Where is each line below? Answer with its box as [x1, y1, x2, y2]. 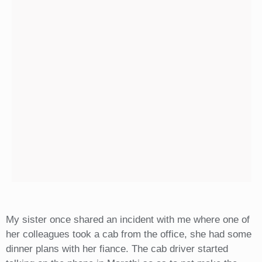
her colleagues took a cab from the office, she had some [5, 229, 251, 240]
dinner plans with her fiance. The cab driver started [5, 243, 228, 255]
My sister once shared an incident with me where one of [5, 214, 250, 226]
